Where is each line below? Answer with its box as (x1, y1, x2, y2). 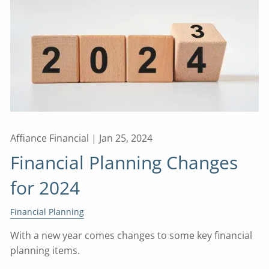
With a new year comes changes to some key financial (10, 229, 253, 243)
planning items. (10, 244, 80, 258)
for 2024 (10, 175, 80, 201)
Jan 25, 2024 (99, 131, 153, 145)
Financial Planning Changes (10, 150, 238, 175)
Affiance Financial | (10, 131, 100, 145)
